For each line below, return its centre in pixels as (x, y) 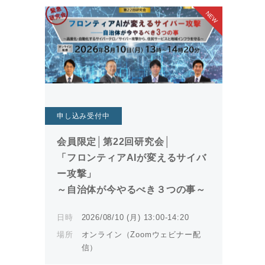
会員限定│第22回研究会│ (114, 142)
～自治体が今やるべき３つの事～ (131, 190)
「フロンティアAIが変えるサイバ (132, 158)
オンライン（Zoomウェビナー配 (141, 235)
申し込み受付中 (83, 116)
